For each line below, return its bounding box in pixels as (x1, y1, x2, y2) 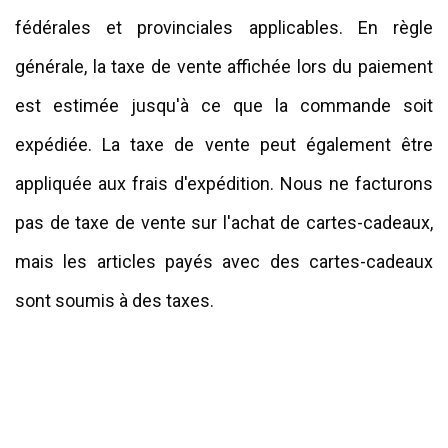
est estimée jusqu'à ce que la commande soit (15, 94, 433, 116)
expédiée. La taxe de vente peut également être (15, 133, 433, 155)
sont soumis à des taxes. (15, 289, 214, 311)
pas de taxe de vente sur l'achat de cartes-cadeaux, (15, 211, 433, 233)
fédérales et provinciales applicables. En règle (15, 16, 433, 38)
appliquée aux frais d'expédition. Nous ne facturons (15, 172, 433, 194)
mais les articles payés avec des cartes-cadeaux (15, 250, 433, 272)
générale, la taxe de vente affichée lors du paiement (15, 55, 433, 77)
